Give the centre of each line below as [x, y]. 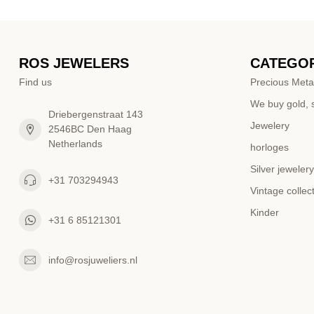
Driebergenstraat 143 [96, 115]
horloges [269, 148]
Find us [35, 82]
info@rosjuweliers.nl [93, 260]
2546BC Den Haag [90, 129]
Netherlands [75, 144]
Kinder [265, 213]
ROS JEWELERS [74, 63]
